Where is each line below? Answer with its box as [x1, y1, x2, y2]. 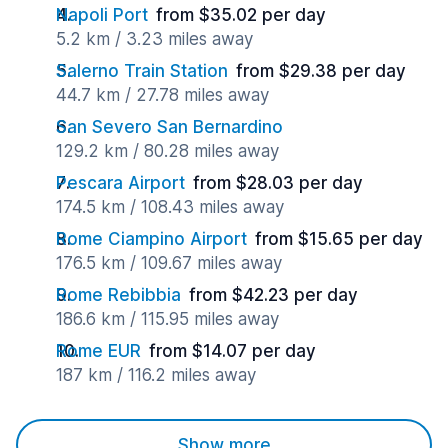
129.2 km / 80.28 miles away [56, 141, 279, 161]
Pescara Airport [56, 173, 185, 193]
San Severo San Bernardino [56, 117, 283, 137]
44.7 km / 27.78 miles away [56, 85, 269, 105]
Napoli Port [56, 5, 148, 25]
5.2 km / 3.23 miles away [56, 29, 253, 49]
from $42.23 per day [189, 285, 358, 305]
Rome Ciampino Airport [56, 229, 247, 249]
